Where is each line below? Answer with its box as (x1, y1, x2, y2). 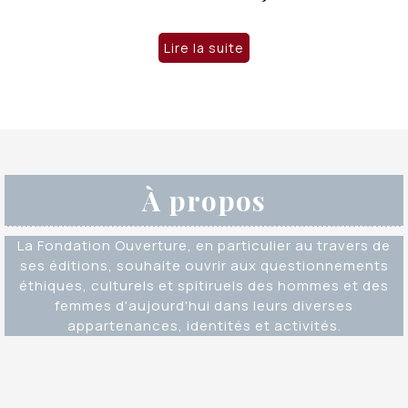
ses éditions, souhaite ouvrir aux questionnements (19, 255, 389, 275)
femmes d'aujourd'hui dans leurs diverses (55, 295, 353, 315)
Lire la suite (164, 39, 244, 57)
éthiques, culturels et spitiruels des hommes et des (19, 275, 389, 295)
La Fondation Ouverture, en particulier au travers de (17, 235, 391, 255)
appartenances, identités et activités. (66, 315, 342, 335)
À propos (142, 181, 266, 219)
